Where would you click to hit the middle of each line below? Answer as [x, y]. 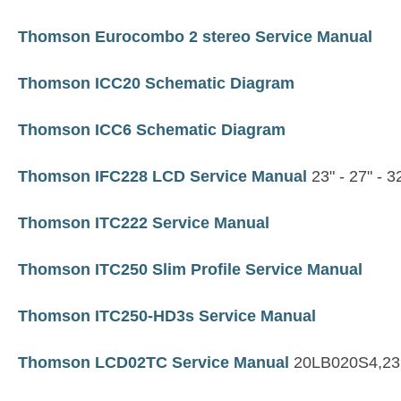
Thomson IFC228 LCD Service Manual [162, 176]
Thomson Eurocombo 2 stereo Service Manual [195, 37]
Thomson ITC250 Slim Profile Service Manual [190, 269]
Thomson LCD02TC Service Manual [154, 363]
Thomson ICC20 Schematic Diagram [156, 83]
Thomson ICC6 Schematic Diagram [152, 130]
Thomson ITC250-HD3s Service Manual [167, 316]
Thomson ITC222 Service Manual [144, 223]
